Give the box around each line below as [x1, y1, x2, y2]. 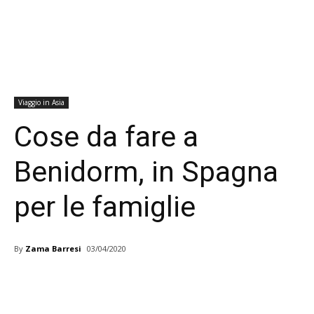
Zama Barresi [25, 243, 81, 254]
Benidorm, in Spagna [14, 155, 278, 189]
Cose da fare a [14, 120, 198, 154]
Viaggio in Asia [18, 97, 64, 108]
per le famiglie [14, 190, 196, 224]
